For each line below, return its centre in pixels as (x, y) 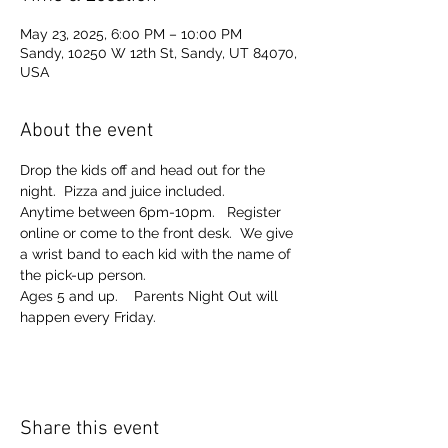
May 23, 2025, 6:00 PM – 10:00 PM (131, 34)
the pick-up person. (87, 275)
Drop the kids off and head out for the (144, 170)
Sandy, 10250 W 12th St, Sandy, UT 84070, (158, 53)
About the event (86, 131)
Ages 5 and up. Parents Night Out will (151, 296)
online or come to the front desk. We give (158, 233)
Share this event (89, 429)
